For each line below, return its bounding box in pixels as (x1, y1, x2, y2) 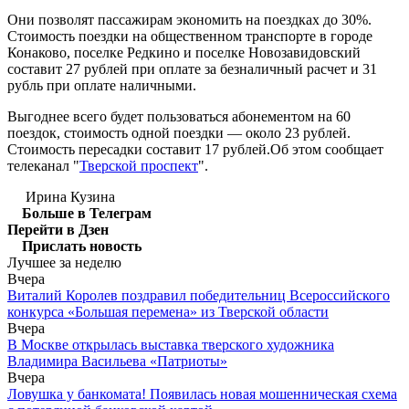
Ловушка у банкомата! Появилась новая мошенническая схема (7, 385, 397, 402)
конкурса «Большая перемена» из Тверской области (7, 303, 329, 320)
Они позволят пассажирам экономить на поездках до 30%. (7, 11, 372, 27)
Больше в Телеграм (22, 204, 152, 221)
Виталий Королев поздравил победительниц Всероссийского (7, 287, 390, 303)
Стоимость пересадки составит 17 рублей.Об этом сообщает (7, 141, 383, 157)
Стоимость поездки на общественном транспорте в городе (7, 27, 372, 44)
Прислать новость (22, 237, 142, 254)
